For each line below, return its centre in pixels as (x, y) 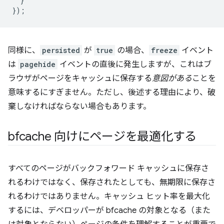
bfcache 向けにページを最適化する (102, 136)
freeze (164, 50)
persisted (61, 50)
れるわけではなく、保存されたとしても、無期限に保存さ (112, 182)
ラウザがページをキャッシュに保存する (80, 78)
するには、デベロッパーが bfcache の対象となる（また (109, 210)
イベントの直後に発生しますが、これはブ (134, 64)
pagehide (38, 64)
